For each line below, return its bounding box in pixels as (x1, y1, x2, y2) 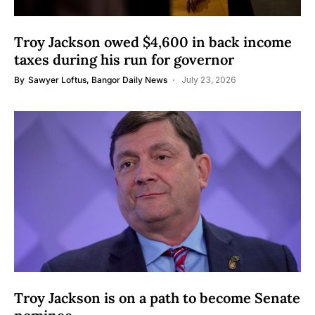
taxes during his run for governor (14, 51, 234, 68)
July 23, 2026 (181, 75, 236, 85)
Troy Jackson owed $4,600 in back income (14, 33, 292, 51)
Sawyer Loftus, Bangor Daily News (28, 75, 167, 85)
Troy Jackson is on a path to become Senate (14, 289, 300, 307)
